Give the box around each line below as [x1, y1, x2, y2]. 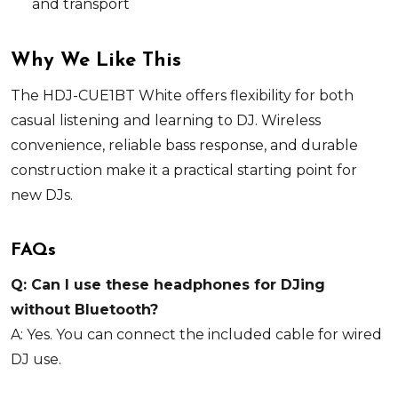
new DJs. [11, 186, 73, 203]
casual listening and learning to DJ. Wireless [11, 111, 321, 129]
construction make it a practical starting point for [11, 161, 357, 179]
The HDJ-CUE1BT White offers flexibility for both [11, 86, 354, 104]
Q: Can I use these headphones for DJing [11, 275, 325, 293]
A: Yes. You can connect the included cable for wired [11, 325, 382, 343]
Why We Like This [11, 50, 181, 71]
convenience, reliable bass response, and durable [11, 136, 358, 154]
